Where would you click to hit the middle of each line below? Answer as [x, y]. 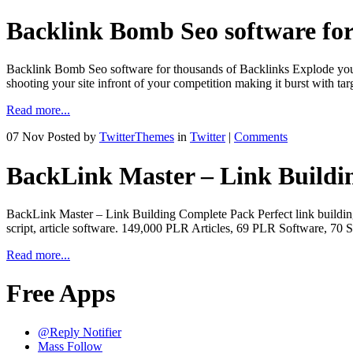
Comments [261, 137]
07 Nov [25, 137]
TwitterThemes [137, 137]
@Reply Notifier [80, 332]
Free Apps [61, 294]
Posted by [73, 137]
